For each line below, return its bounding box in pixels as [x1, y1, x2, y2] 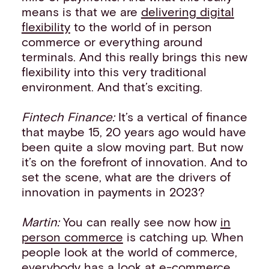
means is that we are [21, 4, 141, 19]
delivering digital [141, 4, 234, 19]
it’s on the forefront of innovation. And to [21, 154, 247, 169]
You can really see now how [62, 214, 220, 229]
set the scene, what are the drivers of [21, 169, 231, 184]
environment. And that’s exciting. [21, 79, 202, 94]
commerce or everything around [21, 34, 202, 49]
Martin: [21, 214, 63, 229]
